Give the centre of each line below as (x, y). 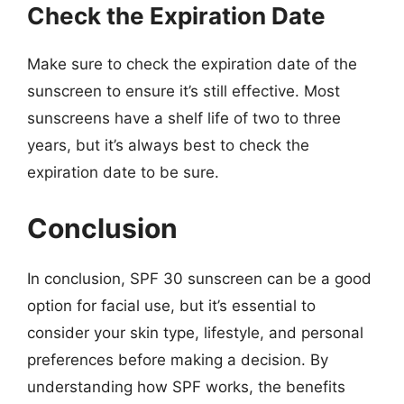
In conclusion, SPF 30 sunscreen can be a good (199, 278)
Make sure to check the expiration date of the (192, 64)
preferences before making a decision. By (178, 359)
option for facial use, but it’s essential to (171, 305)
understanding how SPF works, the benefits (186, 386)
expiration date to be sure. (123, 172)
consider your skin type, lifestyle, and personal (195, 332)
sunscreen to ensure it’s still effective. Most (184, 91)
